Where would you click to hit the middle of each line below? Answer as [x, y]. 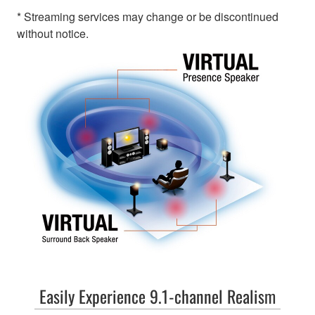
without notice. [53, 34]
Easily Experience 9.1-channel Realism [157, 296]
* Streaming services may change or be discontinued [148, 17]
